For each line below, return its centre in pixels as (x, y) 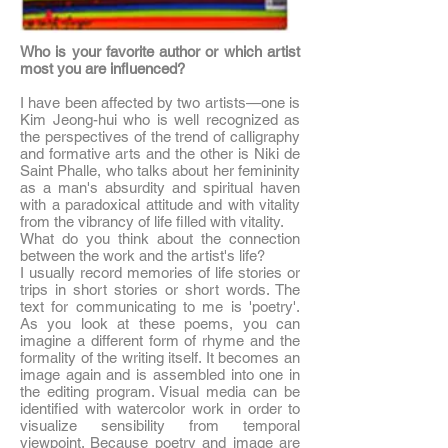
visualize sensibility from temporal (160, 425)
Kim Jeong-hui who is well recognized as (160, 119)
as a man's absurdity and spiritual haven (160, 187)
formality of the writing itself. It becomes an (160, 357)
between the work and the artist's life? (142, 255)
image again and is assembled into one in (160, 374)
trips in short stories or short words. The (160, 289)
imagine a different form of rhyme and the (160, 340)
